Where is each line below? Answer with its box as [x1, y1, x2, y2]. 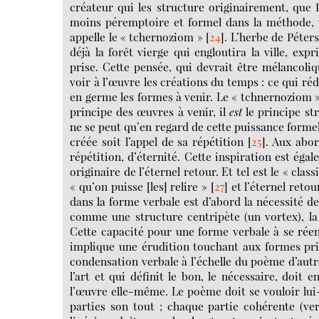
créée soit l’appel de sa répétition [70, 133, 244, 149]
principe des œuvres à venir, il [70, 103, 230, 119]
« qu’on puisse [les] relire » [70, 178, 208, 194]
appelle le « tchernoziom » [70, 28, 203, 44]
